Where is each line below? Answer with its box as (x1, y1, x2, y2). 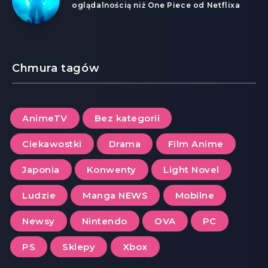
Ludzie (22, 189, 56, 201)
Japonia (22, 163, 60, 175)
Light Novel (163, 163, 220, 175)
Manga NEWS (83, 189, 148, 201)
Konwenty (86, 163, 136, 175)
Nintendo (81, 215, 127, 227)
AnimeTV (22, 112, 68, 124)
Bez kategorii (94, 112, 160, 124)
